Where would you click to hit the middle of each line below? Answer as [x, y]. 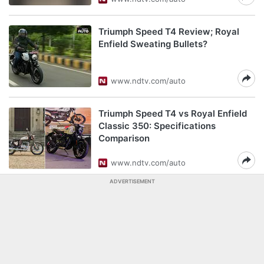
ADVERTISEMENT [132, 181]
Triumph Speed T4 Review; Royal [169, 32]
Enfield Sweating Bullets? [153, 44]
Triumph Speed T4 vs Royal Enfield [173, 113]
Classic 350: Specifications [157, 126]
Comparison [124, 138]
